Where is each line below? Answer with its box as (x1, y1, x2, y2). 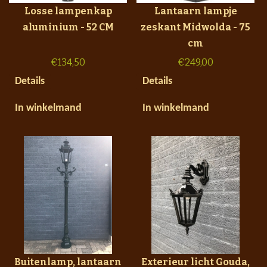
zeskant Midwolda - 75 (141, 21, 250, 33)
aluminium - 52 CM (22, 21, 114, 33)
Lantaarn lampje (154, 5, 237, 17)
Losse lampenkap (24, 5, 112, 17)
